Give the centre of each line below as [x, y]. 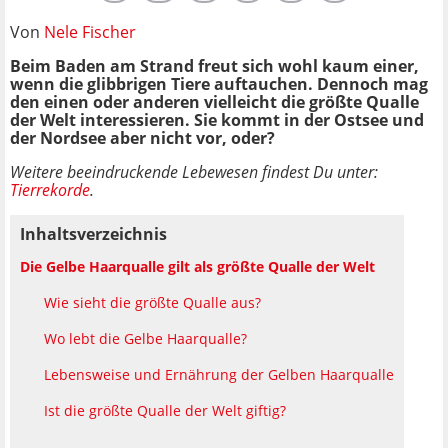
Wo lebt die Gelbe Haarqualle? [145, 338]
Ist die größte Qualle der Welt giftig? [165, 410]
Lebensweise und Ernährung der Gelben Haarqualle [219, 374]
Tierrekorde [50, 189]
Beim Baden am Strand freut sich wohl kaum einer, [214, 65]
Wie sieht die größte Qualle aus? [152, 302]
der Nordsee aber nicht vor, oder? [142, 137]
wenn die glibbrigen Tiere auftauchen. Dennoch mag [219, 83]
